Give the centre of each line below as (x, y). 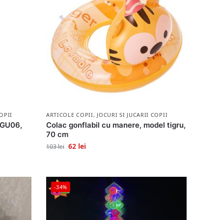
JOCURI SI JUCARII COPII (132, 115)
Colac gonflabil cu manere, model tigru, (116, 125)
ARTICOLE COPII (69, 115)
